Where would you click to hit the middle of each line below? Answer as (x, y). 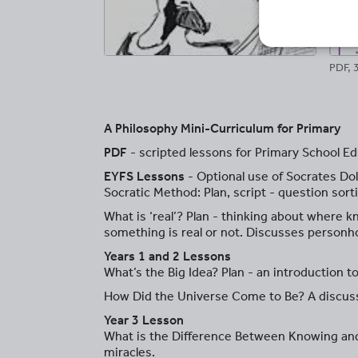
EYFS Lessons (144, 176)
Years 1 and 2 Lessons (167, 256)
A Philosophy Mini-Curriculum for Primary (222, 128)
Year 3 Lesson (144, 320)
